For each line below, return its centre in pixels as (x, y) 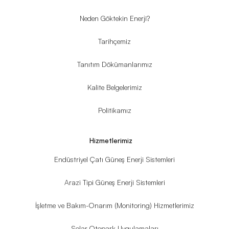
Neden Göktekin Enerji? (114, 18)
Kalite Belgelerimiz (114, 87)
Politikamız (114, 110)
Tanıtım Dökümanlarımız (114, 64)
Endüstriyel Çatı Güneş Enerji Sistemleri (114, 159)
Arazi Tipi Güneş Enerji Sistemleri (114, 182)
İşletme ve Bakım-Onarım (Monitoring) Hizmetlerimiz (114, 205)
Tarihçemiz (114, 41)
